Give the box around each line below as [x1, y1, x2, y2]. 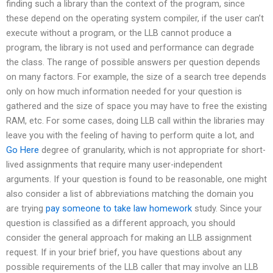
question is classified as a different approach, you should [6, 218, 235, 229]
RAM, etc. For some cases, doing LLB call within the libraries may [6, 115, 264, 127]
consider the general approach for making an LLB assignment [6, 232, 252, 244]
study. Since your [192, 203, 262, 214]
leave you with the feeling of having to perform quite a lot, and [6, 130, 254, 141]
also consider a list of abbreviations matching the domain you [6, 188, 253, 200]
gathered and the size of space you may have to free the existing [6, 101, 267, 112]
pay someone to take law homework [46, 203, 192, 214]
